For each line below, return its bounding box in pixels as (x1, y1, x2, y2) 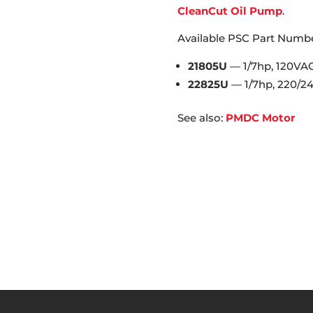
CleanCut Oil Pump (177, 4, 282, 18)
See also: (177, 111, 226, 125)
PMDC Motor (225, 111, 295, 125)
